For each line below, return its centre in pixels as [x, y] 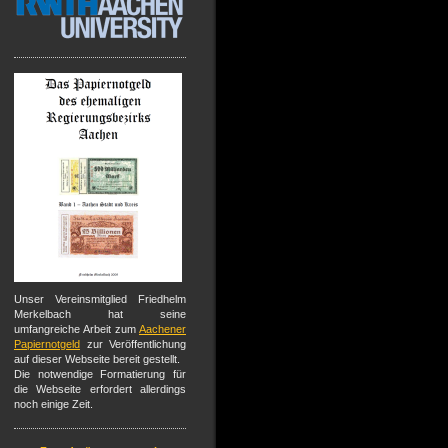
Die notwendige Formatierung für [100, 374]
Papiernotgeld [47, 344]
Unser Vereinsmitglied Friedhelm [100, 299]
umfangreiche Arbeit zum [76, 329]
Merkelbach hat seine [100, 314]
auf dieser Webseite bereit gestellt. [97, 359]
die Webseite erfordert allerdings [100, 389]
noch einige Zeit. [53, 404]
